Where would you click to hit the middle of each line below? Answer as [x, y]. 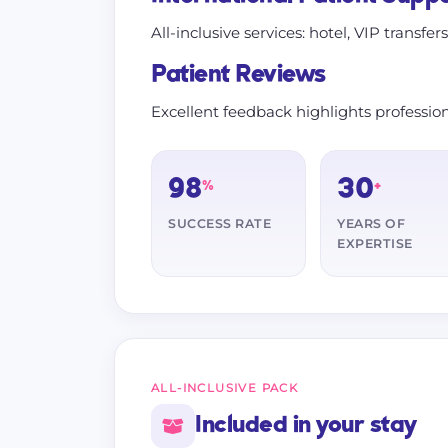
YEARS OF [371, 223]
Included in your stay [306, 425]
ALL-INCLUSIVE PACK [225, 388]
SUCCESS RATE [219, 223]
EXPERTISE [375, 243]
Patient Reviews [238, 75]
